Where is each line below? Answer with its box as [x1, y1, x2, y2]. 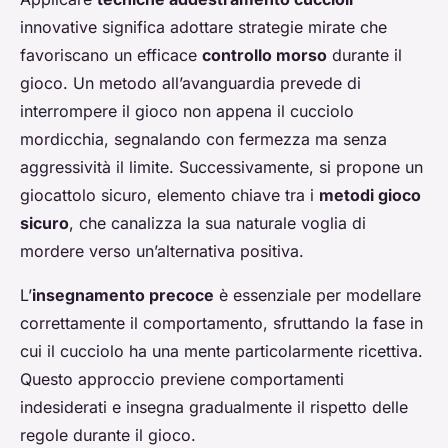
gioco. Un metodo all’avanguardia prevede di [20, 73, 361, 94]
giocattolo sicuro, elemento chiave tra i [20, 185, 319, 206]
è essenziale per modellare [214, 285, 421, 306]
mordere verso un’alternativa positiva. [20, 241, 304, 262]
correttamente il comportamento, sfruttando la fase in [20, 313, 423, 334]
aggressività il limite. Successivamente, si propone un [20, 157, 423, 178]
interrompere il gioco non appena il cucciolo [20, 101, 354, 122]
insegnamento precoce [32, 285, 214, 306]
